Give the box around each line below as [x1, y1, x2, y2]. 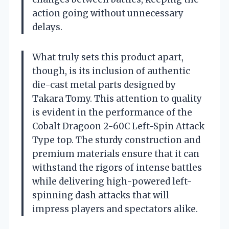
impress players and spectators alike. [32, 203, 198, 215]
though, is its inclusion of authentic [32, 65, 190, 77]
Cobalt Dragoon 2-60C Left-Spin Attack [32, 120, 204, 132]
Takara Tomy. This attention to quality [32, 93, 202, 104]
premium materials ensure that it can [32, 148, 199, 159]
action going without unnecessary [32, 7, 184, 19]
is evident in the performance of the [32, 106, 192, 118]
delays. [32, 21, 62, 33]
